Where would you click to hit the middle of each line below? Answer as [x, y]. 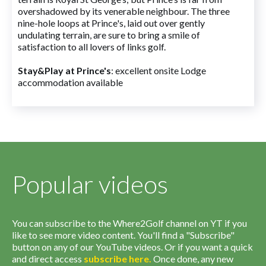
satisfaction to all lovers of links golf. [92, 47]
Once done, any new [192, 259]
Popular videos [90, 184]
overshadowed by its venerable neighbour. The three [124, 11]
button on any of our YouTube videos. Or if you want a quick [132, 247]
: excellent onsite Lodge [159, 70]
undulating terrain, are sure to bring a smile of [109, 35]
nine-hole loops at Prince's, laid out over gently [111, 23]
